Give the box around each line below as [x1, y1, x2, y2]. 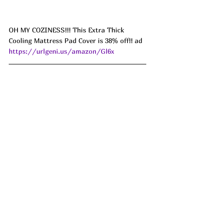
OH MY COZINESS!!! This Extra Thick [9, 26, 126, 34]
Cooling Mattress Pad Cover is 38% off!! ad [9, 36, 144, 45]
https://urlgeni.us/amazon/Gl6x [9, 47, 114, 56]
